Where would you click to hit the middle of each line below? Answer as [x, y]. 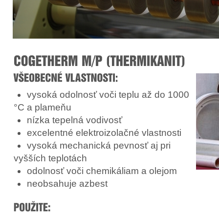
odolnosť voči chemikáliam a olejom [102, 171]
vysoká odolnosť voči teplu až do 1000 [108, 94]
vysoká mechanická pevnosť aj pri [99, 145]
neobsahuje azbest [67, 183]
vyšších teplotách [50, 158]
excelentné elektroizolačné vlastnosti [104, 132]
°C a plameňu [42, 107]
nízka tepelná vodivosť [74, 120]
